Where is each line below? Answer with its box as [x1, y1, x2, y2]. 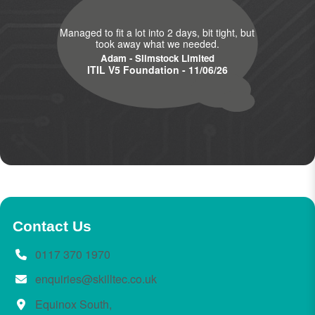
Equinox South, [34, 296, 112, 312]
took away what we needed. [95, 36, 219, 51]
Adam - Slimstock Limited [100, 51, 214, 65]
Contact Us [12, 217, 91, 234]
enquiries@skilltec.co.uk [34, 271, 157, 288]
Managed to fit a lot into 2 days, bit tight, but [60, 25, 255, 39]
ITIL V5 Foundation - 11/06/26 [86, 62, 228, 77]
